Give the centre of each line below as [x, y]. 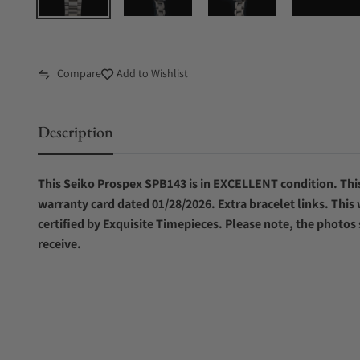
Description [76, 132]
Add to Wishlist [151, 73]
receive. [59, 244]
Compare [79, 73]
